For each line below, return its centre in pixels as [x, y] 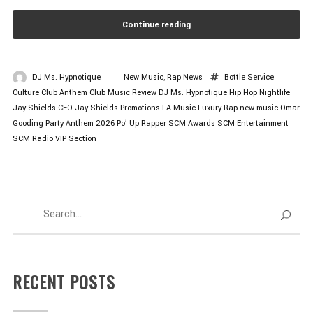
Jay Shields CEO [42, 108]
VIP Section [75, 138]
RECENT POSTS [64, 281]
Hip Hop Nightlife [259, 92]
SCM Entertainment [253, 123]
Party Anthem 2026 [80, 123]
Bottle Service [249, 77]
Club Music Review [123, 92]
